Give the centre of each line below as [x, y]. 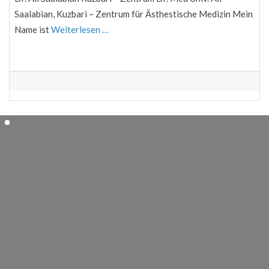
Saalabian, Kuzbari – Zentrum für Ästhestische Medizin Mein [134, 14]
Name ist [33, 29]
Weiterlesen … [80, 29]
